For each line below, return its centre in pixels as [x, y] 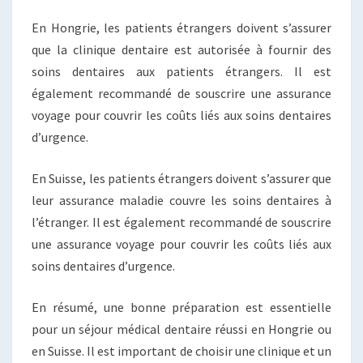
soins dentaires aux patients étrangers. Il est [181, 71]
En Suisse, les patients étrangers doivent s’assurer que [181, 178]
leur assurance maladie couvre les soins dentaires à [181, 200]
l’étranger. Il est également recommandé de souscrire [181, 222]
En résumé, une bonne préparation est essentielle [181, 307]
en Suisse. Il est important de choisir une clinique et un [181, 350]
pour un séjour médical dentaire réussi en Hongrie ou [181, 329]
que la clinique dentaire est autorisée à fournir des [181, 49]
